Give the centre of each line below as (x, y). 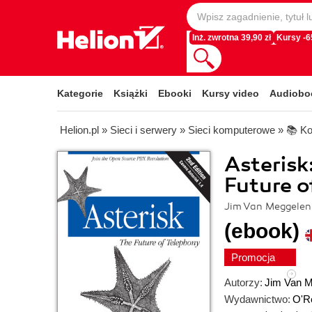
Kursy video (231, 93)
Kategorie (80, 93)
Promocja (255, 257)
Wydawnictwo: (257, 299)
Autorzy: (243, 282)
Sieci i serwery (143, 130)
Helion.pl (79, 130)
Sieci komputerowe (232, 130)
